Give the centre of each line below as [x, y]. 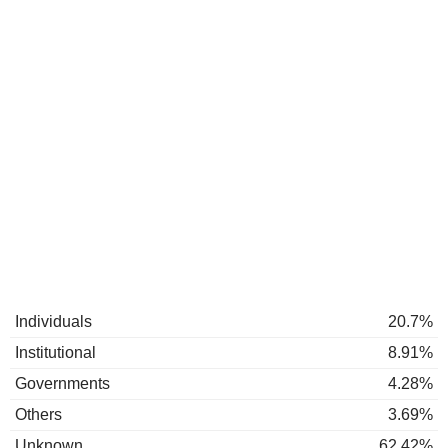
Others [38, 414]
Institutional [55, 352]
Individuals [53, 321]
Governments [62, 383]
